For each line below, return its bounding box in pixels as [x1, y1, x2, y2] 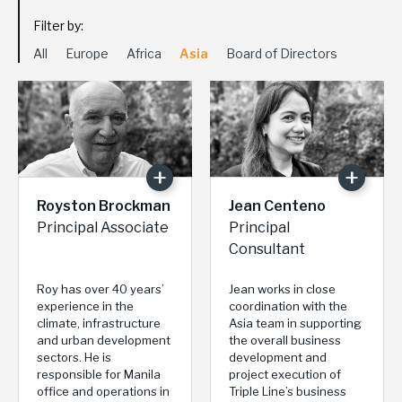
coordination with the [229, 298, 347, 313]
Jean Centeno [229, 197, 326, 214]
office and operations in [37, 383, 170, 398]
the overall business [229, 332, 341, 347]
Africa [127, 46, 162, 62]
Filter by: [33, 18, 83, 34]
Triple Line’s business [229, 383, 346, 398]
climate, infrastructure [37, 315, 161, 330]
